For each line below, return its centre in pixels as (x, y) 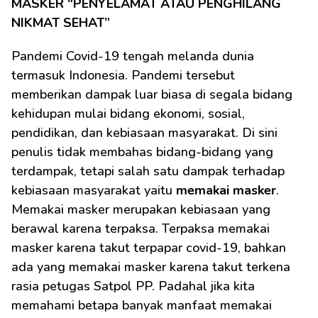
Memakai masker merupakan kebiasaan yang (141, 209)
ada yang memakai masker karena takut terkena (151, 267)
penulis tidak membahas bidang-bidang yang (142, 152)
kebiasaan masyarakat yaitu (94, 190)
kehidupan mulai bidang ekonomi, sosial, (128, 114)
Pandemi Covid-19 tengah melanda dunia (133, 56)
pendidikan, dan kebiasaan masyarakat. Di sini (144, 133)
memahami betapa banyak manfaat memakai (142, 305)
